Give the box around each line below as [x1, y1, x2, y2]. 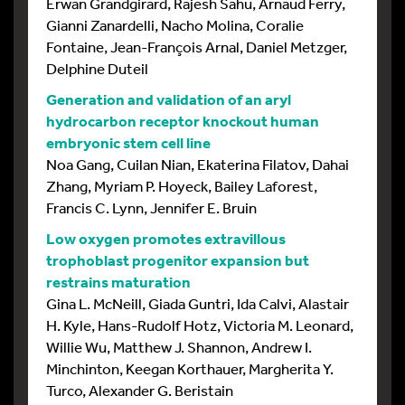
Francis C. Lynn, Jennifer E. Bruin [46, 197, 257, 217]
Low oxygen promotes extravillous [46, 228, 286, 248]
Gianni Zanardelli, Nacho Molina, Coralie [46, 14, 304, 34]
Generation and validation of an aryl [46, 89, 291, 108]
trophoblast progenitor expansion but [46, 250, 309, 269]
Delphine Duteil [46, 58, 148, 78]
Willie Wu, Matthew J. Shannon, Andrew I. [46, 336, 312, 356]
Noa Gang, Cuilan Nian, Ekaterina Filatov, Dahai [46, 154, 349, 174]
